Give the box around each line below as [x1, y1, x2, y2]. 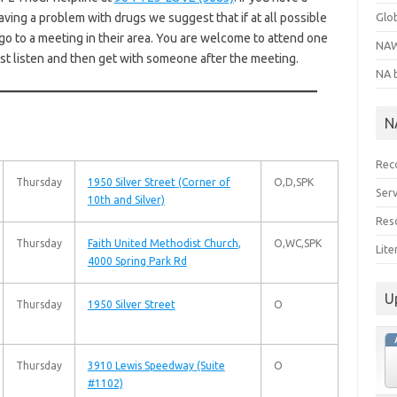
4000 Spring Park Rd [87, 255, 187, 267]
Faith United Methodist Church [87, 237, 238, 249]
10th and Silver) [87, 194, 165, 206]
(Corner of [177, 176, 230, 188]
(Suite [196, 360, 225, 371]
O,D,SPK [273, 176, 314, 188]
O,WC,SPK [273, 237, 322, 249]
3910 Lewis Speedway [87, 360, 194, 371]
